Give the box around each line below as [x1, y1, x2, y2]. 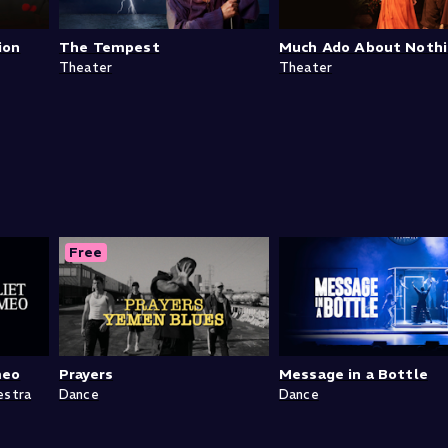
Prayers [59, 364, 114, 383]
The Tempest [59, 38, 160, 57]
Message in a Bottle [279, 364, 428, 383]
